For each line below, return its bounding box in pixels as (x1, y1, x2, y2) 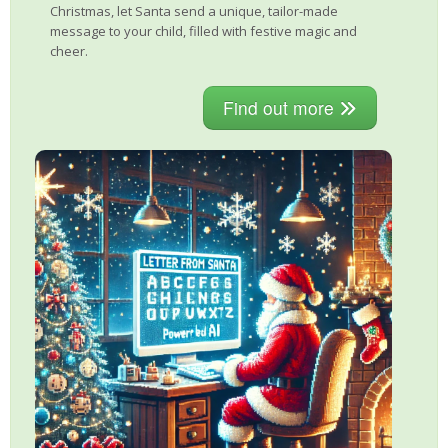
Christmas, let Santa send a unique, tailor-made (50, 2, 338, 20)
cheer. (50, 42, 88, 60)
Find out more (223, 95, 339, 120)
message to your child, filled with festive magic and (50, 22, 357, 40)
